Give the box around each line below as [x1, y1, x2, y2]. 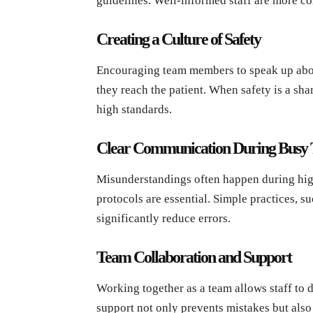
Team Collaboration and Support [96, 247, 291, 266]
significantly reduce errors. [96, 211, 231, 225]
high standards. [96, 102, 172, 116]
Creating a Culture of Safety [96, 29, 261, 48]
